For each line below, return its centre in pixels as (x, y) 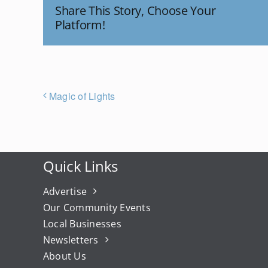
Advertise (65, 191)
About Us (64, 256)
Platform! (80, 25)
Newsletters (71, 240)
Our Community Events (97, 207)
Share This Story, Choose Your (135, 10)
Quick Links (80, 166)
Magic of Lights (82, 96)
